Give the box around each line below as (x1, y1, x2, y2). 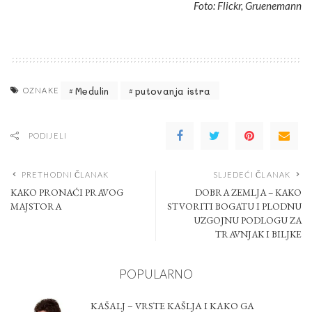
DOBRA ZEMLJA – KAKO (195, 186, 302, 199)
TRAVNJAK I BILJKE (215, 228, 302, 241)
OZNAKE (23, 86, 59, 95)
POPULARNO (119, 267, 193, 282)
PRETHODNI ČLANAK (22, 170, 109, 180)
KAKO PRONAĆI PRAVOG (10, 186, 123, 199)
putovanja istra (135, 84, 211, 97)
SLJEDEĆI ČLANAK (212, 170, 290, 180)
